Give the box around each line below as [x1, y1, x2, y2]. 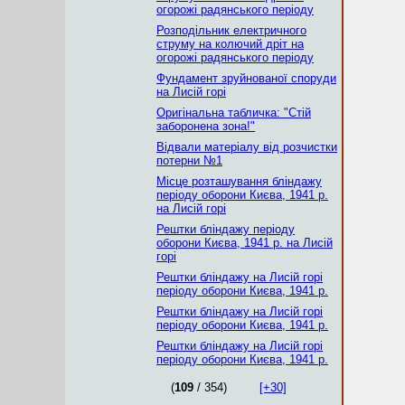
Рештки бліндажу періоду [156, 222, 295, 236]
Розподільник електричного [156, 24, 306, 37]
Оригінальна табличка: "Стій [156, 106, 311, 119]
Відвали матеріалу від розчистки [156, 140, 337, 154]
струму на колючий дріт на [156, 37, 304, 51]
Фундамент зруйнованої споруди [156, 71, 336, 85]
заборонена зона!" [156, 119, 255, 133]
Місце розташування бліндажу [156, 174, 322, 188]
